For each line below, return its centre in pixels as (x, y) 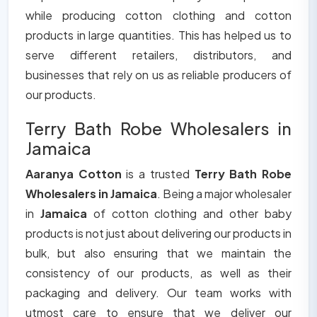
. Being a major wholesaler (224, 194)
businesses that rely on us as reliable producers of (158, 75)
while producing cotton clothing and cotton (158, 16)
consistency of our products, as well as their (158, 273)
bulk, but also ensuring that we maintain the (158, 253)
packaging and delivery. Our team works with (158, 293)
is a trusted (160, 174)
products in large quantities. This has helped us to (158, 35)
